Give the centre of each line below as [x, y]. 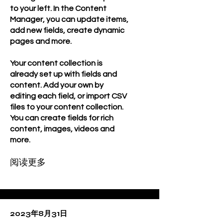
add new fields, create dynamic [67, 30]
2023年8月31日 [39, 214]
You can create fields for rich [62, 118]
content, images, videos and [62, 129]
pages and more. [41, 41]
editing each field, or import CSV [68, 96]
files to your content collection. [67, 107]
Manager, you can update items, [69, 19]
